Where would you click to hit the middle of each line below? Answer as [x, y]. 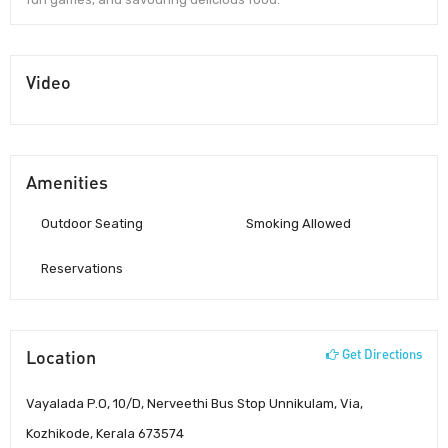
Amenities [67, 181]
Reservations [82, 268]
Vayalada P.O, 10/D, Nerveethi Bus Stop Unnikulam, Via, [194, 403]
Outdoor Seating [92, 223]
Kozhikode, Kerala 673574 [105, 433]
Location [61, 356]
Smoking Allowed [298, 223]
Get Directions [380, 353]
